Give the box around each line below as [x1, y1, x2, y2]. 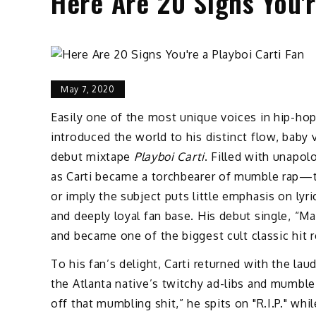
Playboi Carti [133, 149, 205, 164]
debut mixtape [51, 149, 134, 164]
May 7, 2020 [61, 83, 115, 95]
